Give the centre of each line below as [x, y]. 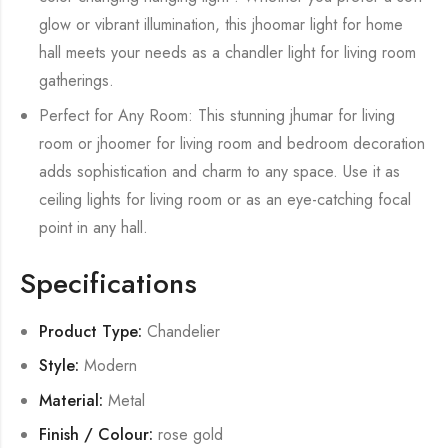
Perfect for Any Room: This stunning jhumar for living [217, 115]
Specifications [108, 283]
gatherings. [77, 81]
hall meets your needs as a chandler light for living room [228, 53]
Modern [108, 366]
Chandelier [181, 331]
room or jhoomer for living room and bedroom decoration [232, 143]
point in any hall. [94, 227]
